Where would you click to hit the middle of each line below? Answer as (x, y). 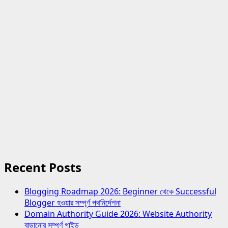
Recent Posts (43, 167)
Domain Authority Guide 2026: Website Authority (118, 213)
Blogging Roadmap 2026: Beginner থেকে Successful (120, 191)
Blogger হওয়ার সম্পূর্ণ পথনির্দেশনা (73, 202)
